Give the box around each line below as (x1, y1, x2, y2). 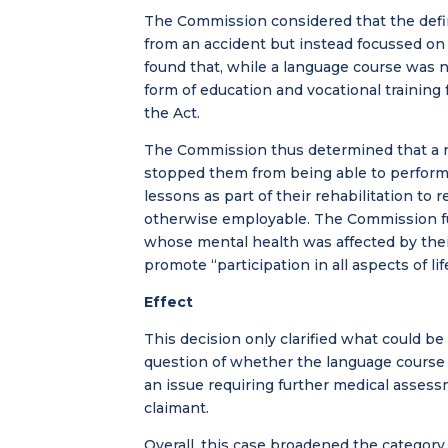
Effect (144, 292, 194, 311)
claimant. (144, 398, 210, 417)
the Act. (144, 103, 201, 122)
